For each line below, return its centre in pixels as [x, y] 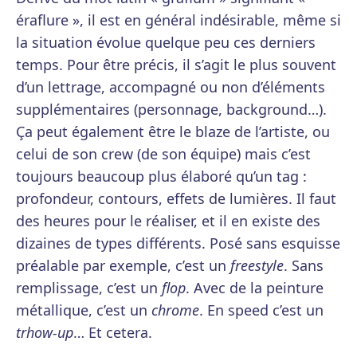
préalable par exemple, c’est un [123, 265]
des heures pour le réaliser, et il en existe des [168, 221]
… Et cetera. [113, 332]
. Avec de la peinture [255, 288]
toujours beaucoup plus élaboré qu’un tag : [161, 176]
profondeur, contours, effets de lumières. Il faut [176, 198]
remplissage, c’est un [89, 288]
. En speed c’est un [261, 310]
